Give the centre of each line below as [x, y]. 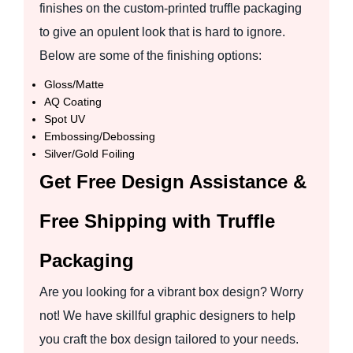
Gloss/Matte [74, 84]
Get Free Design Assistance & [173, 181]
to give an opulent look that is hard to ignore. [162, 32]
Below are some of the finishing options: [150, 55]
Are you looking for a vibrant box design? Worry [171, 292]
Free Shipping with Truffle [157, 221]
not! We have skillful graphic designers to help [167, 315]
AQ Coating [73, 101]
